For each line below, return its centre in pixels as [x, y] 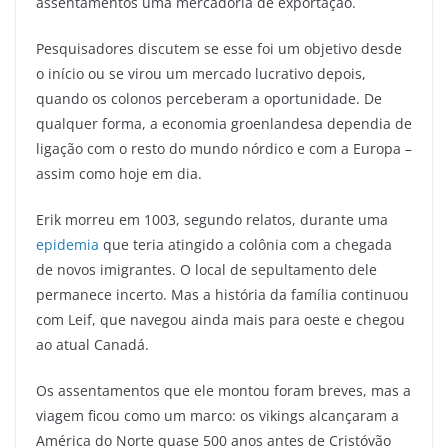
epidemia [67, 244]
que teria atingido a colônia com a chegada [245, 244]
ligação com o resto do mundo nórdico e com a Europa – [224, 148]
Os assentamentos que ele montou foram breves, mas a [223, 390]
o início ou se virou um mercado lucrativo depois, [201, 73]
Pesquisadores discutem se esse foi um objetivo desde [219, 48]
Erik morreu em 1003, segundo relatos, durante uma [212, 219]
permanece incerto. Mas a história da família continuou [222, 294]
